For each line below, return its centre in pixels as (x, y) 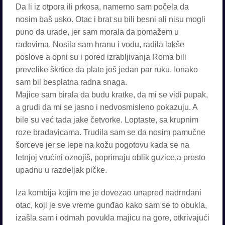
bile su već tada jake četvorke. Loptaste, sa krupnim (107, 120)
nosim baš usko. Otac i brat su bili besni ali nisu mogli (110, 19)
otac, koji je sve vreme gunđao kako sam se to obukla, (111, 205)
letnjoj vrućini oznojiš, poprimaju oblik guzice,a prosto (110, 157)
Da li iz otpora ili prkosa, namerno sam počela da (102, 7)
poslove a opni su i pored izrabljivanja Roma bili (101, 57)
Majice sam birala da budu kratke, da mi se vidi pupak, (112, 95)
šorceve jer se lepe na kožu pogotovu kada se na (102, 145)
